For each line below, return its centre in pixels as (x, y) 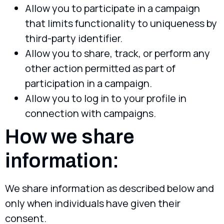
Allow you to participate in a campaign (112, 8)
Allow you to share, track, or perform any (117, 53)
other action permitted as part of (100, 68)
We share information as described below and (109, 188)
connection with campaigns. (90, 113)
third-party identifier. (74, 38)
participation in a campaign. (88, 83)
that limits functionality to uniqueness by (121, 23)
